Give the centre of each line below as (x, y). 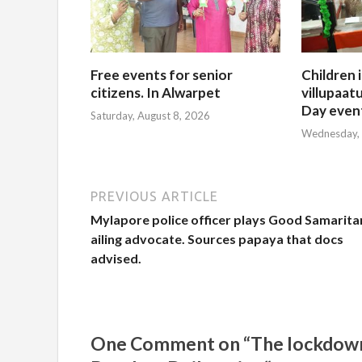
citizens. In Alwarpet (156, 92)
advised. (116, 259)
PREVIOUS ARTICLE (154, 197)
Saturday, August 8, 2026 (150, 116)
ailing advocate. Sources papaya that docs (217, 239)
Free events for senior (162, 74)
